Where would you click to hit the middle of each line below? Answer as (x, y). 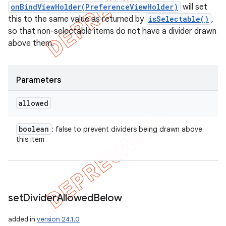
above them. (31, 43)
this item (30, 139)
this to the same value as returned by (77, 19)
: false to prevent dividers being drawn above (127, 129)
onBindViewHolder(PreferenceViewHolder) (94, 7)
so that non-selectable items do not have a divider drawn (112, 31)
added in (22, 219)
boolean (34, 129)
